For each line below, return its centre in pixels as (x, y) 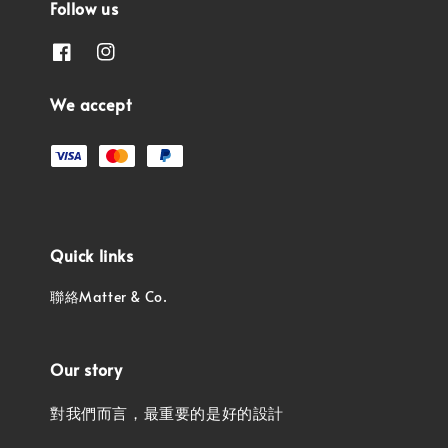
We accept (91, 104)
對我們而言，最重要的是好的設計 (167, 413)
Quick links (92, 255)
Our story (86, 369)
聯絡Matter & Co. (109, 297)
